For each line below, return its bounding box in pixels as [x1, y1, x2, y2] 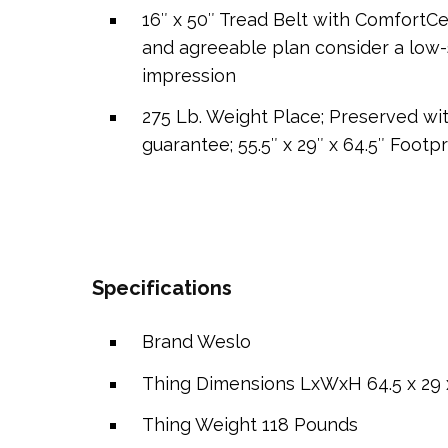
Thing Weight [141, 414, 257, 435]
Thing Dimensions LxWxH [141, 372, 362, 394]
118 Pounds [261, 414, 358, 435]
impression [141, 64, 236, 86]
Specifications [92, 276, 232, 300]
